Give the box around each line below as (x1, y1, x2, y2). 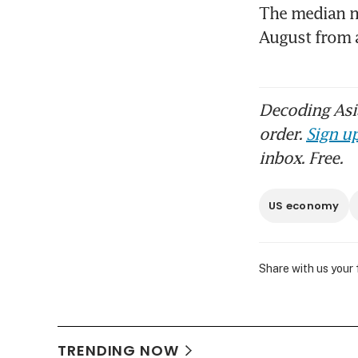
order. (259, 124, 306, 144)
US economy (268, 198, 340, 214)
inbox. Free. (259, 148, 343, 168)
